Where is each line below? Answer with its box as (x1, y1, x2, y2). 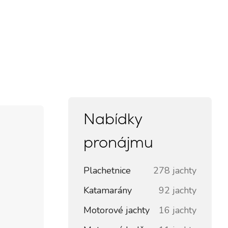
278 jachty (153, 164, 196, 177)
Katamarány (83, 184, 132, 196)
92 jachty (159, 184, 196, 196)
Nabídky (83, 109, 142, 129)
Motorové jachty (83, 204, 150, 216)
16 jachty (159, 204, 196, 216)
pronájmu (83, 132, 153, 152)
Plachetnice (83, 164, 131, 177)
